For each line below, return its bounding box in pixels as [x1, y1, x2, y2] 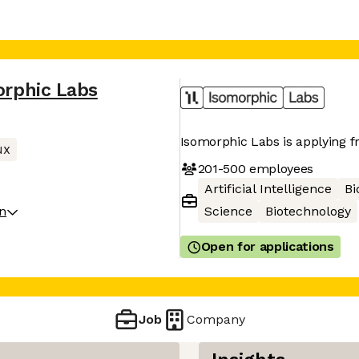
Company [187, 311, 246, 327]
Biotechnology [264, 204, 351, 219]
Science [204, 204, 252, 219]
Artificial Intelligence [204, 181, 332, 196]
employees [245, 160, 314, 176]
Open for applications [200, 239, 334, 254]
